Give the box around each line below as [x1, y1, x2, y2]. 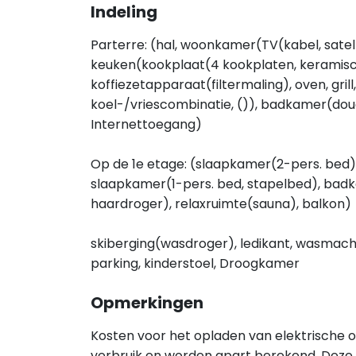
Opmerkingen [91, 292, 203, 314]
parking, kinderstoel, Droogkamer [91, 254, 300, 273]
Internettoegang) [91, 115, 202, 133]
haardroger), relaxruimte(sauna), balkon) [91, 195, 351, 213]
